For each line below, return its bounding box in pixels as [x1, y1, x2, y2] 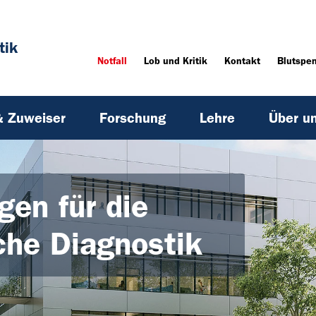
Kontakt [224, 55, 261, 68]
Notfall [97, 55, 128, 68]
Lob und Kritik [144, 55, 208, 68]
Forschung [99, 109, 166, 127]
